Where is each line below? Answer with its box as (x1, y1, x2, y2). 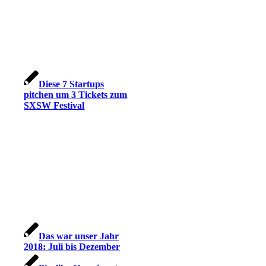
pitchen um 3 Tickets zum (24, 90, 128, 100)
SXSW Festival (24, 100, 85, 111)
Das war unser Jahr (39, 231, 119, 242)
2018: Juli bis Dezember (24, 242, 121, 252)
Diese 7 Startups (39, 79, 104, 90)
